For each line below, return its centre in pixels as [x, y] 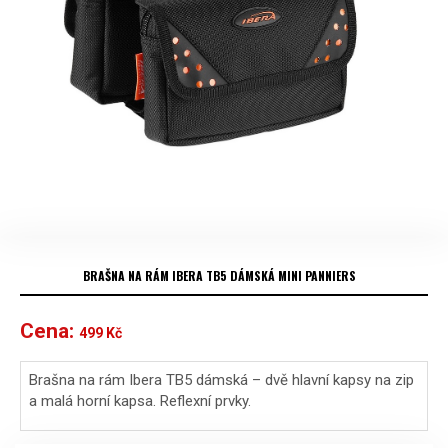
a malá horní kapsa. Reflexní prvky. [140, 401]
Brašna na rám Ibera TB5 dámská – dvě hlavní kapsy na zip [221, 380]
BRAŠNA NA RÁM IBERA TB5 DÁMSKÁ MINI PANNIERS [219, 276]
